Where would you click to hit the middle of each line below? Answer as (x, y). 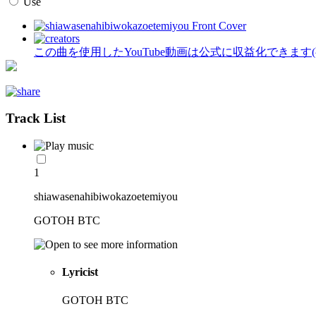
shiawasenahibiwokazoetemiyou (106, 197)
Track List (36, 119)
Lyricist (80, 272)
